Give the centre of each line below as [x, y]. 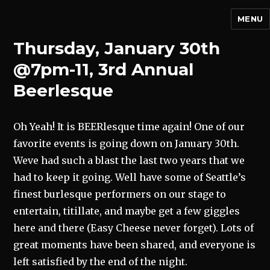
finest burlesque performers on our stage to [120, 194]
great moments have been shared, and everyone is [135, 245]
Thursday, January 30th [117, 48]
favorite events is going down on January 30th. [127, 143]
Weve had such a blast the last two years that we [129, 160]
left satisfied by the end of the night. [101, 262]
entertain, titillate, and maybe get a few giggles [127, 211]
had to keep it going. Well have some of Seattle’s [130, 177]
